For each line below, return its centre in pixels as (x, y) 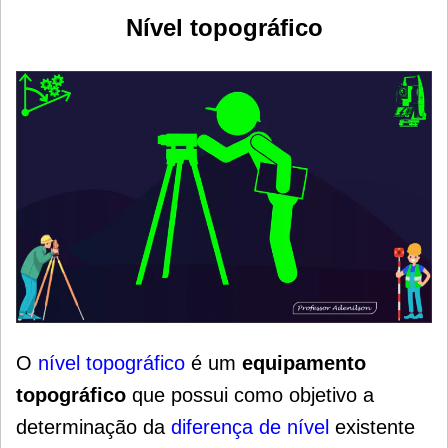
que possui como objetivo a (250, 394)
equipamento (304, 362)
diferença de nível (250, 426)
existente (372, 426)
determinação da (93, 426)
